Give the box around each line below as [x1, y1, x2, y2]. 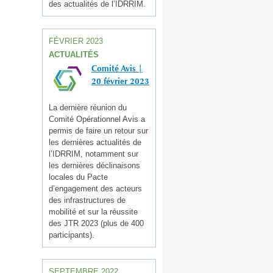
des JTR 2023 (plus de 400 [49, 218, 144, 228]
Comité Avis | [91, 63, 143, 74]
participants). [49, 230, 97, 239]
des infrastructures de [49, 195, 126, 205]
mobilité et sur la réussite [49, 207, 138, 216]
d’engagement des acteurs [49, 183, 142, 193]
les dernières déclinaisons [49, 160, 140, 170]
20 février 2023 [91, 76, 149, 87]
